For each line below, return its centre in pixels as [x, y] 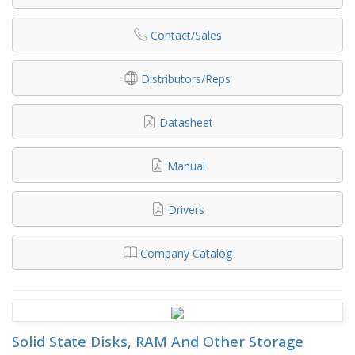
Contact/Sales [186, 35]
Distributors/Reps [186, 78]
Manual [186, 166]
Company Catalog [186, 253]
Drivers [186, 209]
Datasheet [186, 122]
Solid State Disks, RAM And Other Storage [158, 341]
